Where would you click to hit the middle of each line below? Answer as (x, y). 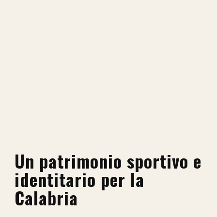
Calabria (46, 198)
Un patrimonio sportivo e (108, 161)
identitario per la (79, 179)
